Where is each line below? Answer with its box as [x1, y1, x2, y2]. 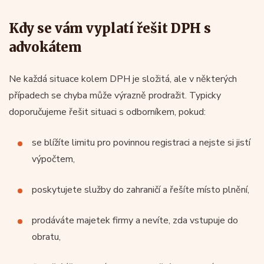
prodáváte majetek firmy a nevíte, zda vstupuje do [32, 213, 238, 227]
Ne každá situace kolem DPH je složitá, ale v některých [9, 72, 237, 85]
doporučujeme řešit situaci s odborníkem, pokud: [9, 105, 206, 118]
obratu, [32, 230, 61, 243]
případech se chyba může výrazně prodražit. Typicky [9, 88, 221, 102]
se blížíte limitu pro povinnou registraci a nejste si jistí [32, 136, 250, 149]
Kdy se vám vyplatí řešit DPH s [9, 19, 211, 37]
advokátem [9, 38, 82, 55]
